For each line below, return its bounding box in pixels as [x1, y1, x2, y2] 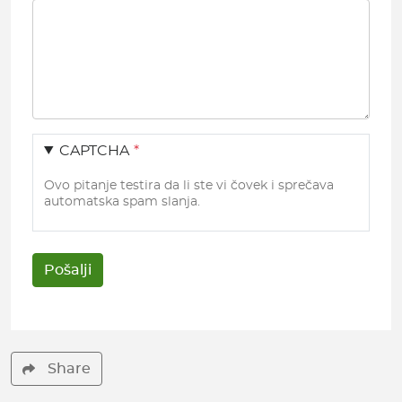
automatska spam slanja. [44, 194, 200, 208]
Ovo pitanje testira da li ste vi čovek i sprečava [44, 178, 334, 192]
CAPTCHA [58, 143, 129, 158]
